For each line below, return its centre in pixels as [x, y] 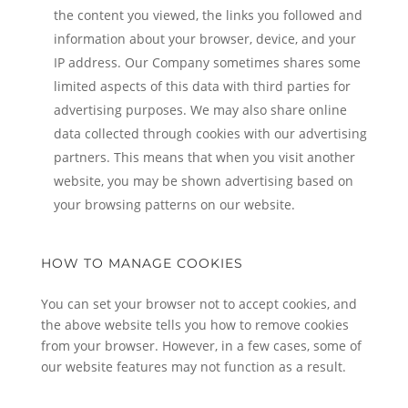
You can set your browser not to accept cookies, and [199, 304]
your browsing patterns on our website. [174, 204]
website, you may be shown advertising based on [203, 181]
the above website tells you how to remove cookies [194, 325]
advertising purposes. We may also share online [200, 110]
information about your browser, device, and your [204, 39]
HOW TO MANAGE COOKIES [142, 263]
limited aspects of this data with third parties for [202, 86]
